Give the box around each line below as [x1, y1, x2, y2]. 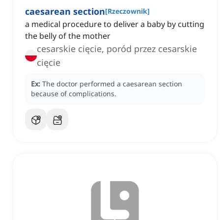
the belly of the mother [25, 30, 110, 42]
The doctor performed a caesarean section [42, 79, 182, 89]
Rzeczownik [108, 6, 147, 16]
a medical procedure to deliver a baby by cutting [25, 19, 204, 30]
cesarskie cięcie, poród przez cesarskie [37, 43, 197, 55]
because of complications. [31, 89, 116, 99]
